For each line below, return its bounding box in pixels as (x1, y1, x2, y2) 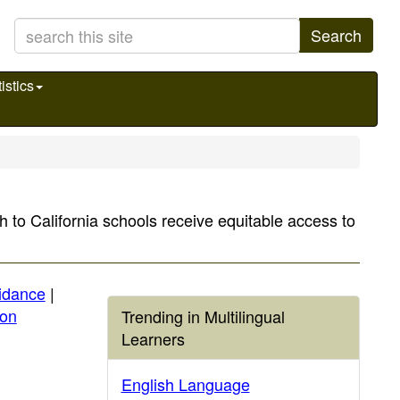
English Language (121, 372, 250, 396)
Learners (121, 327, 185, 350)
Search (311, 23, 362, 46)
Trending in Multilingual (121, 304, 285, 328)
